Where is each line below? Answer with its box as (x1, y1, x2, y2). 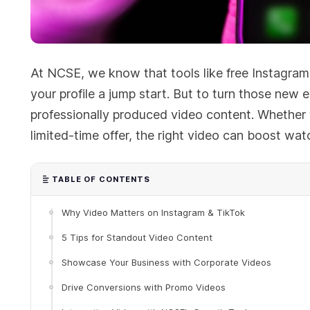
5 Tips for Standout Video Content (62, 232, 212, 244)
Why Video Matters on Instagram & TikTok (62, 207, 245, 219)
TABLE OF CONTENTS (52, 174, 150, 185)
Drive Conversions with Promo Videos (62, 282, 226, 293)
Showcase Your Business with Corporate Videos (62, 257, 271, 268)
